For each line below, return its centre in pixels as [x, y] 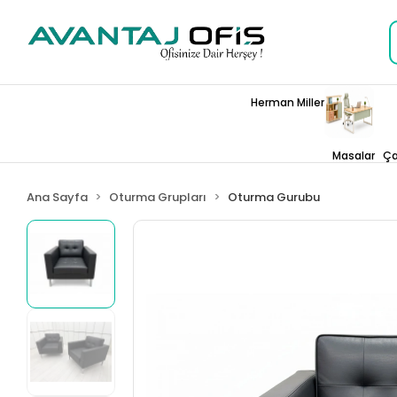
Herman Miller [288, 102]
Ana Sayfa [58, 197]
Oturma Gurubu [274, 197]
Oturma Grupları [158, 197]
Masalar [354, 156]
